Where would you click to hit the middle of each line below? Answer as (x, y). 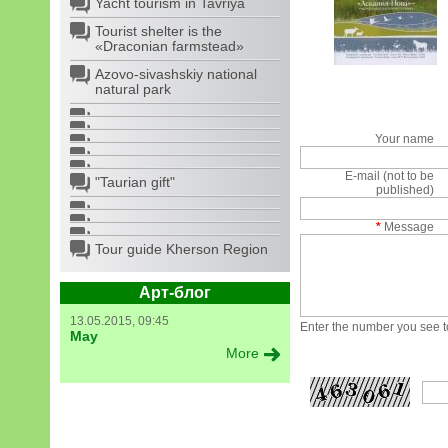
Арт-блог (175, 292)
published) (405, 190)
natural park (133, 89)
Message (408, 227)
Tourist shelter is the (158, 31)
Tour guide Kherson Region (181, 249)
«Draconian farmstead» (169, 46)
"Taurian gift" (135, 182)
